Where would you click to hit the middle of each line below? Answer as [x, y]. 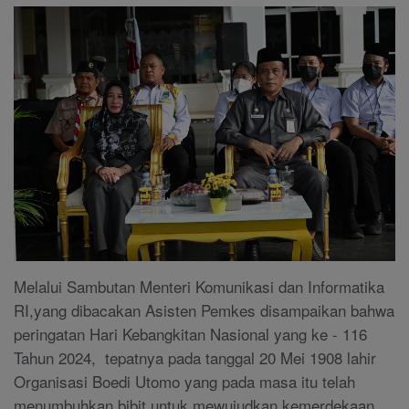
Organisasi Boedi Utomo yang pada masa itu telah [184, 382]
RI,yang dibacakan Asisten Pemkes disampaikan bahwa [204, 310]
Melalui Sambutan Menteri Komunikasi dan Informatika [199, 287]
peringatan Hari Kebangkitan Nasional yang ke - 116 [190, 334]
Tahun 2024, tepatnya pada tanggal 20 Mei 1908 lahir [195, 358]
